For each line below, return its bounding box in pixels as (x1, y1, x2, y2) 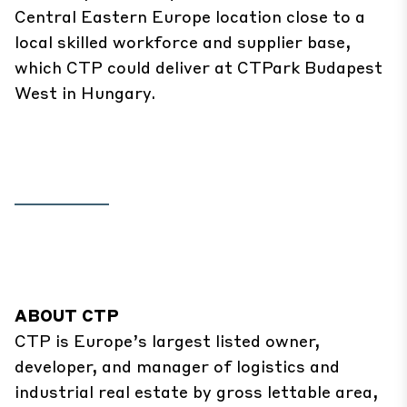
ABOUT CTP (15, 304, 119, 325)
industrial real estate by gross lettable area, (15, 381, 378, 402)
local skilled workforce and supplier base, (15, 31, 351, 52)
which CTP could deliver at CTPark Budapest (15, 56, 382, 77)
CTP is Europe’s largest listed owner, (15, 330, 320, 351)
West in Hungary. (15, 82, 155, 103)
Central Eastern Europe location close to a (15, 5, 365, 26)
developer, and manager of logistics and (15, 355, 340, 376)
